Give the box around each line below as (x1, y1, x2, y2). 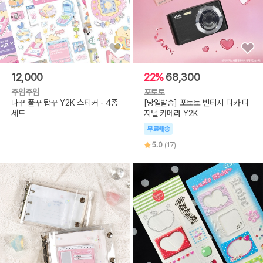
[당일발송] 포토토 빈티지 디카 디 (143, 97, 249, 108)
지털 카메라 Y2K (143, 108, 198, 119)
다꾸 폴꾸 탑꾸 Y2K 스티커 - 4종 (11, 97, 119, 108)
